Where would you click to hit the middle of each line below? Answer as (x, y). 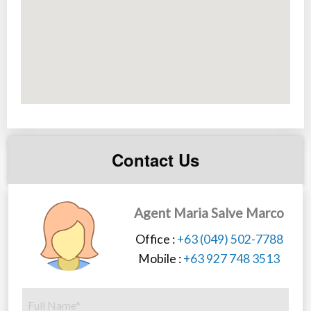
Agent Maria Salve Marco (209, 213)
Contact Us (155, 160)
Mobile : (161, 259)
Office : (156, 239)
